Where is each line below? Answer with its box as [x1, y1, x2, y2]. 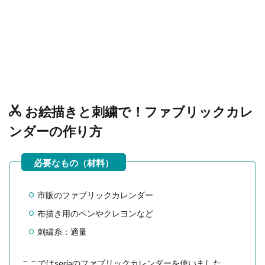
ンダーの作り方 [9, 122, 102, 139]
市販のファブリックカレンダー [37, 189, 153, 200]
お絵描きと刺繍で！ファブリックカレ [25, 103, 253, 119]
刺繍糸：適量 [37, 226, 87, 237]
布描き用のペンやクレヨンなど [37, 208, 153, 218]
